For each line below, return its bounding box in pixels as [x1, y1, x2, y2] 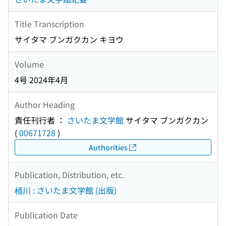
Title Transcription [15, 17, 84, 30]
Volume [15, 58, 44, 70]
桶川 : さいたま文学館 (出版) [15, 184, 117, 197]
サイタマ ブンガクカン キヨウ [15, 33, 124, 46]
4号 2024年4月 [15, 74, 68, 86]
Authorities [88, 142, 128, 152]
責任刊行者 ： [15, 114, 67, 127]
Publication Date [15, 208, 78, 221]
